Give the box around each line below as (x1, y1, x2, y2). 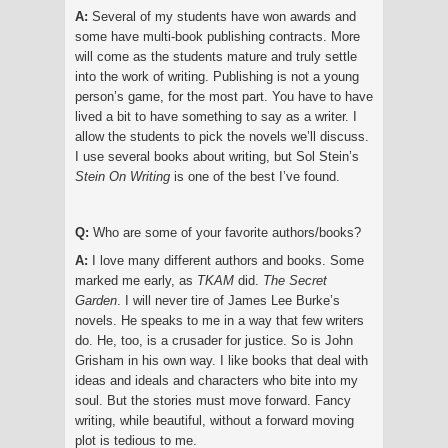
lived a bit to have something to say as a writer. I (75, 108, 357, 124)
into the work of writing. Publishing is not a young (75, 68, 359, 84)
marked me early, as (75, 272, 197, 288)
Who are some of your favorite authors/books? (93, 224, 361, 240)
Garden (75, 292, 117, 308)
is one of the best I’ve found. (170, 168, 340, 184)
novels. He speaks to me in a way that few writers (75, 312, 364, 328)
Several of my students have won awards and (92, 8, 356, 24)
